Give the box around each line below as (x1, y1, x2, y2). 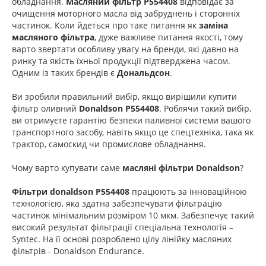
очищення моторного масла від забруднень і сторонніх (12, 7, 240, 19)
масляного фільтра (12, 31, 94, 43)
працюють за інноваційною (129, 185, 247, 197)
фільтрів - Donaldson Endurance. (12, 245, 144, 256)
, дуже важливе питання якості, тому (94, 31, 243, 43)
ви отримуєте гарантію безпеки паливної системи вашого (12, 114, 251, 126)
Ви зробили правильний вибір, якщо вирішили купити (12, 90, 237, 102)
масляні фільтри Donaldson (122, 161, 240, 173)
